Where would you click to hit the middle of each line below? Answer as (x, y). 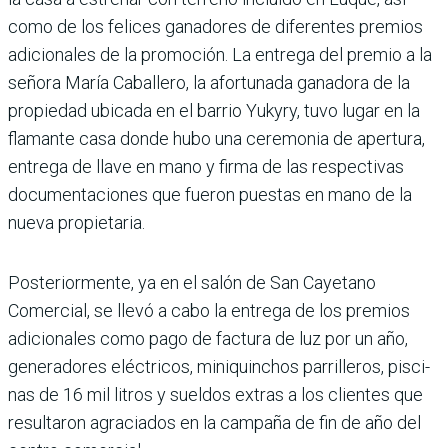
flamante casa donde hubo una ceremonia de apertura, (216, 138)
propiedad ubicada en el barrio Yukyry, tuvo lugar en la (214, 110)
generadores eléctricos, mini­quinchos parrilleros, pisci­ (219, 366)
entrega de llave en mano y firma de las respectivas (206, 166)
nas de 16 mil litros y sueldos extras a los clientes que (215, 394)
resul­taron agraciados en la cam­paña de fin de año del (214, 422)
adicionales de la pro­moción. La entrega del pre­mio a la (220, 54)
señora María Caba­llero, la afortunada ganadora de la (209, 82)
